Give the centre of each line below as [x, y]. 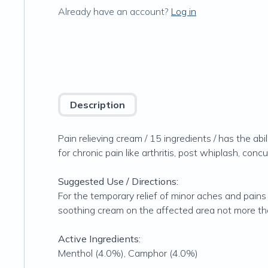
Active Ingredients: [99, 239]
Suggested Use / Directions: [118, 181]
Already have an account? [113, 11]
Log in [184, 11]
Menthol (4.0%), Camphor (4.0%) [128, 253]
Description [98, 105]
